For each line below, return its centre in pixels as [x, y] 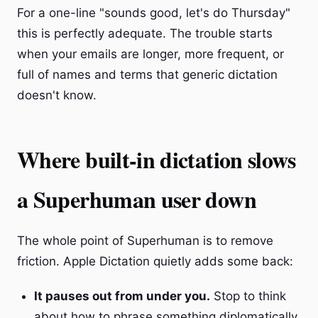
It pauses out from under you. [122, 296]
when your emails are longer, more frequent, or [150, 54]
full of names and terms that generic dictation [147, 75]
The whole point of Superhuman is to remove [145, 241]
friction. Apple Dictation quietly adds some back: [155, 261]
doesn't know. [57, 95]
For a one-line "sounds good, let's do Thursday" [154, 13]
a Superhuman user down [137, 199]
